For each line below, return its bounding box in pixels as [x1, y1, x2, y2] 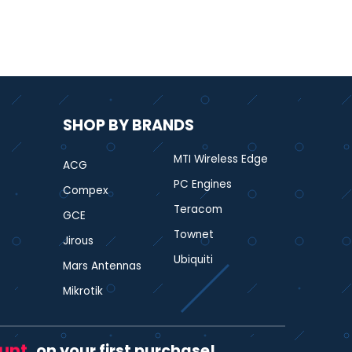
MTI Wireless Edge [174, 151, 269, 167]
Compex [62, 182, 108, 198]
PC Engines [174, 176, 233, 192]
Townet [174, 226, 214, 242]
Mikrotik [62, 283, 103, 299]
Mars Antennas [62, 258, 141, 273]
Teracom [174, 201, 223, 217]
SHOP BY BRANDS [62, 114, 194, 136]
